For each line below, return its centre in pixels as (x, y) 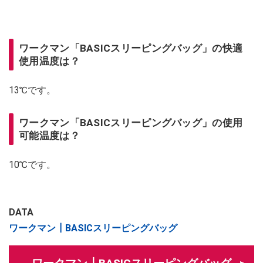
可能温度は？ (49, 136)
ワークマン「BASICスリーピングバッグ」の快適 (131, 48)
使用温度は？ (49, 61)
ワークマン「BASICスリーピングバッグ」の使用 (131, 123)
